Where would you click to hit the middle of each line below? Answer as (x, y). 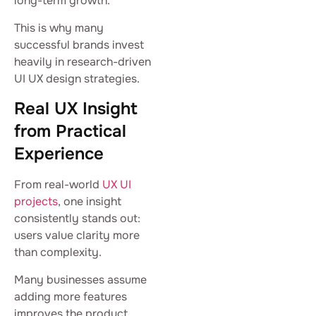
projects (36, 202)
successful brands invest (79, 44)
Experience (59, 154)
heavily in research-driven (83, 61)
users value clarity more (77, 236)
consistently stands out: (77, 219)
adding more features (71, 296)
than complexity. (58, 253)
